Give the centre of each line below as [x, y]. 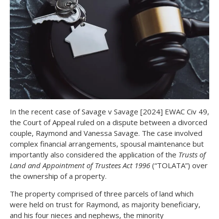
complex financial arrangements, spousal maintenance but [107, 143]
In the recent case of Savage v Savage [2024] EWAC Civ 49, [109, 111]
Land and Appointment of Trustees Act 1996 [80, 165]
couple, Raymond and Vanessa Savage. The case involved [106, 133]
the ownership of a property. [58, 176]
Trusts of [192, 154]
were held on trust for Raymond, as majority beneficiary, [105, 204]
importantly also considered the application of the [94, 154]
